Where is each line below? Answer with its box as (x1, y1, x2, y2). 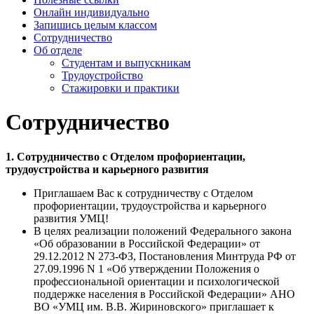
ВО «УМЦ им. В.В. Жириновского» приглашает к (34, 300, 274, 313)
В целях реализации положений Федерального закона (34, 224, 292, 237)
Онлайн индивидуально (34, 6, 149, 18)
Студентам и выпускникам (62, 57, 191, 69)
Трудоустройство (62, 69, 143, 81)
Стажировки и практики (62, 82, 179, 94)
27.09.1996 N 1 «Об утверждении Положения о (34, 262, 259, 275)
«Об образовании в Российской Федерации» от (34, 237, 260, 250)
